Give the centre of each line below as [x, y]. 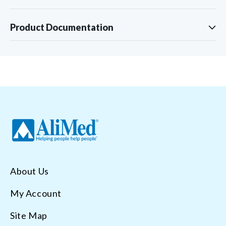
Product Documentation [62, 27]
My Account [36, 193]
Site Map [29, 215]
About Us [30, 171]
